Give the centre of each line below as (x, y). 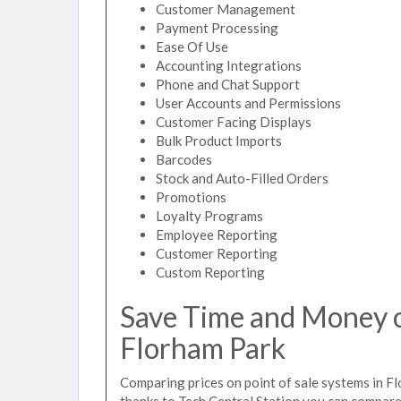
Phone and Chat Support (228, 84)
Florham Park (203, 348)
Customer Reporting (217, 253)
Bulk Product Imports (219, 141)
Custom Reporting (210, 272)
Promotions (191, 197)
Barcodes (184, 159)
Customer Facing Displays (234, 122)
